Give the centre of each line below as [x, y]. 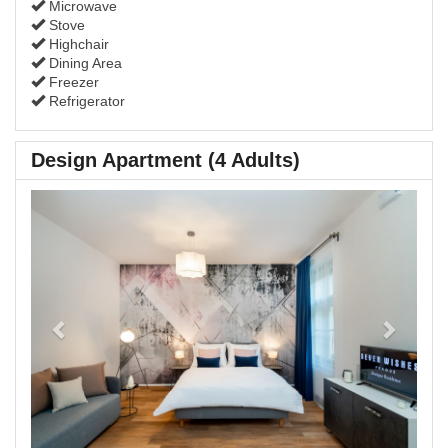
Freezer [72, 82]
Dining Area [83, 63]
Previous [97, 203]
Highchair [77, 44]
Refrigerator [85, 101]
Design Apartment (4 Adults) [165, 160]
